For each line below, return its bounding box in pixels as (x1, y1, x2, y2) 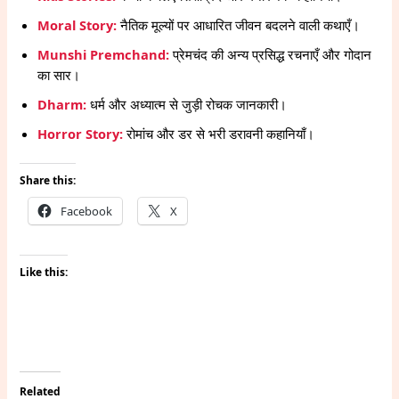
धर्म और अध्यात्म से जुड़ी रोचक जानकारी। (86, 94, 288, 113)
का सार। (37, 65, 81, 84)
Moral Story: (37, 15, 118, 34)
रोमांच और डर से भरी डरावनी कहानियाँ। (123, 124, 315, 142)
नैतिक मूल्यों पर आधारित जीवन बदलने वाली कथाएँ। (117, 15, 361, 34)
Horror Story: (37, 124, 124, 142)
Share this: (20, 173, 77, 189)
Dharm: (37, 94, 87, 113)
